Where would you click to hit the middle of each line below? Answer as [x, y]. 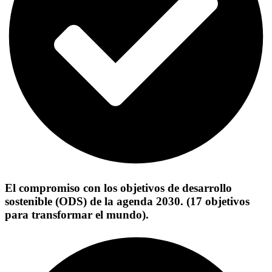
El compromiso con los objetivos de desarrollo [118, 188]
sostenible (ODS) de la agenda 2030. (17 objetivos [127, 202]
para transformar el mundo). [77, 215]
